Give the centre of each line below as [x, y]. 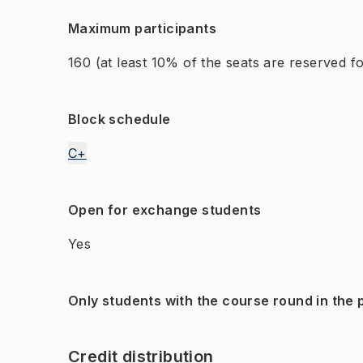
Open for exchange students [165, 210]
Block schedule [120, 119]
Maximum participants [142, 28]
